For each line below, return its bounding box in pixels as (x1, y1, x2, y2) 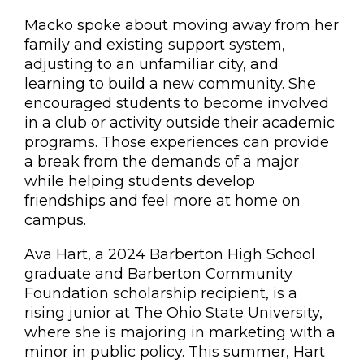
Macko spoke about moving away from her (24, 16, 339, 34)
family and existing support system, (24, 36, 285, 54)
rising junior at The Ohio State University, (24, 304, 323, 322)
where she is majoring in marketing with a (24, 323, 336, 341)
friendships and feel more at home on (24, 192, 301, 210)
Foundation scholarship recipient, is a (24, 284, 297, 302)
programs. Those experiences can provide (24, 133, 329, 151)
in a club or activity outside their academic (24, 114, 335, 132)
